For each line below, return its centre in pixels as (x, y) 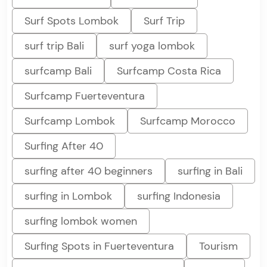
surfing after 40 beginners (89, 171)
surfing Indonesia (179, 196)
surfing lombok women (81, 221)
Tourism (218, 246)
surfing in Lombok (68, 196)
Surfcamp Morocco (188, 121)
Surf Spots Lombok (72, 21)
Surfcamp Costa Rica (169, 71)
